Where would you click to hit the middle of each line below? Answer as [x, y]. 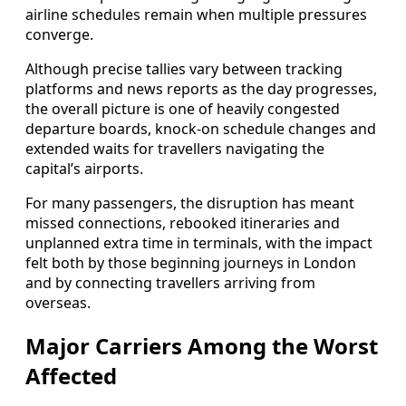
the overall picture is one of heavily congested [183, 108]
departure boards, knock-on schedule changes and [201, 128]
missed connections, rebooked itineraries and [183, 222]
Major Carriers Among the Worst [202, 345]
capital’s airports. [84, 168]
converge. [59, 34]
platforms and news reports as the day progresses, [201, 88]
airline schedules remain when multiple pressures [196, 14]
